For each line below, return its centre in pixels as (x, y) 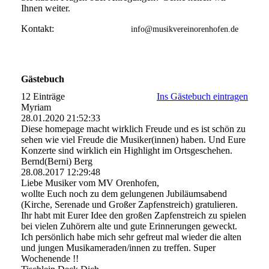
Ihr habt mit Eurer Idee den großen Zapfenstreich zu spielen (134, 215)
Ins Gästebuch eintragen (202, 96)
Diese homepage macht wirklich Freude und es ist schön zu (133, 128)
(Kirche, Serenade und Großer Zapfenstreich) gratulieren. (129, 204)
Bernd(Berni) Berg (57, 161)
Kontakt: (76, 28)
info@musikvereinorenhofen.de (185, 29)
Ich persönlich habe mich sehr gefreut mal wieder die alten (131, 237)
